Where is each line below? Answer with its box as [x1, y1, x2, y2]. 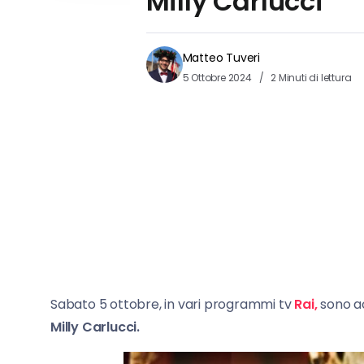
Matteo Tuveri [182, 50, 260, 67]
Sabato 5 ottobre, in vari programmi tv [50, 295, 295, 314]
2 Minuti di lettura [268, 71, 352, 85]
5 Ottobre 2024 [182, 71, 254, 85]
